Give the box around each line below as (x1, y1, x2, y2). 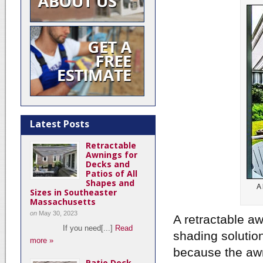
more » (30, 236, 53, 245)
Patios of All (86, 168, 137, 179)
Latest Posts (30, 117, 89, 130)
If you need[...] (30, 224, 115, 232)
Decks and (86, 159, 130, 170)
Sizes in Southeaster (30, 187, 117, 198)
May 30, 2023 (39, 210, 77, 217)
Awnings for (86, 149, 137, 160)
